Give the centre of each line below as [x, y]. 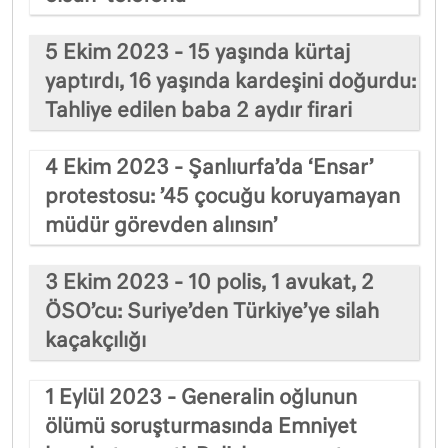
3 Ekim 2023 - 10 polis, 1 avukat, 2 [209, 282]
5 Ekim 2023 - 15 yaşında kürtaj [197, 52]
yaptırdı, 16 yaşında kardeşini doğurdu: [230, 81]
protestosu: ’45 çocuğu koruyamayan [222, 196]
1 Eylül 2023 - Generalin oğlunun [201, 397]
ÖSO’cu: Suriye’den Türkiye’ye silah [212, 311]
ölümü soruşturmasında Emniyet [201, 426]
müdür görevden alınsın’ [161, 225]
